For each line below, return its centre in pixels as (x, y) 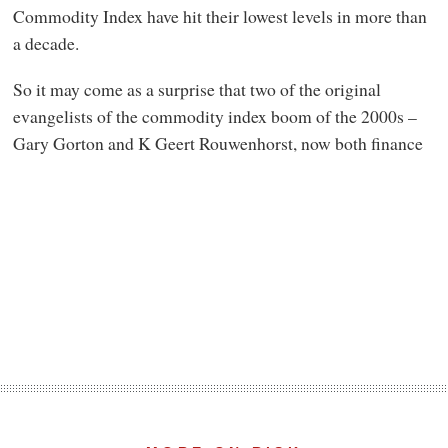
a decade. (45, 43)
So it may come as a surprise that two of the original (196, 88)
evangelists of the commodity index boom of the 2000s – (214, 115)
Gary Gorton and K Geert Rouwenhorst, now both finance (217, 142)
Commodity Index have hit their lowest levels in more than (219, 16)
